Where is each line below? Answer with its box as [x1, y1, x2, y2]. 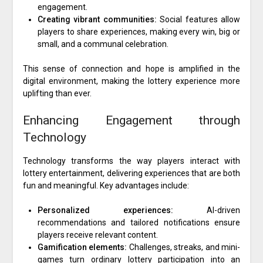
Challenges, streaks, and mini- [127, 242, 241, 252]
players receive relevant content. [37, 230, 158, 240]
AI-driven [173, 205, 241, 215]
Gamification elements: [37, 242, 127, 252]
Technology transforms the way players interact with [22, 156, 241, 166]
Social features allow [156, 15, 241, 25]
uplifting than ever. [22, 89, 92, 99]
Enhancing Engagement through [22, 113, 241, 128]
